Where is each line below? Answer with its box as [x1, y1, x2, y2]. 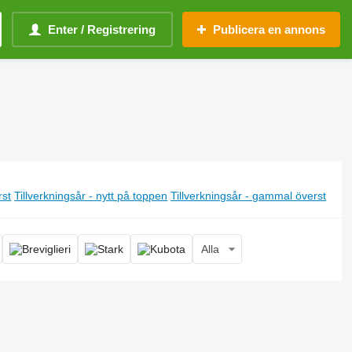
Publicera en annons [213, 23, 325, 36]
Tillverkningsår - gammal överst [170, 189, 327, 202]
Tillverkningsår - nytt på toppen [14, 189, 168, 202]
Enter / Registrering [48, 23, 156, 36]
